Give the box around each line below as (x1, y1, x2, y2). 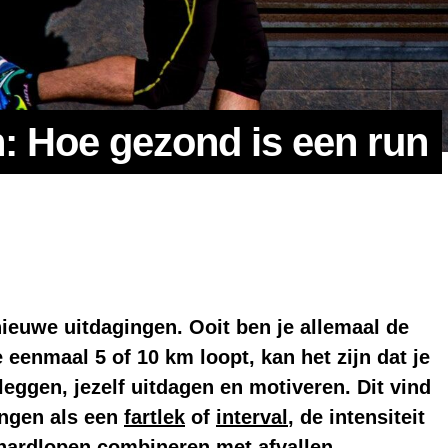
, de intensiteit (288, 406, 425, 429)
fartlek (124, 406, 185, 429)
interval (216, 406, 288, 429)
